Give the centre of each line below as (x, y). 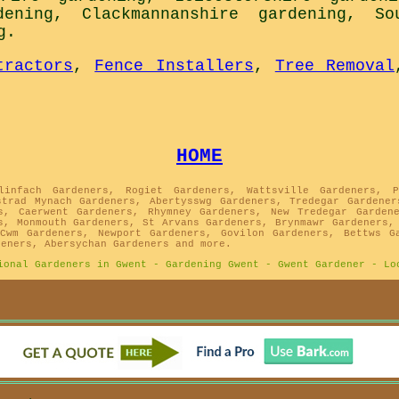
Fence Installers (174, 66)
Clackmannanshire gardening (214, 15)
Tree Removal (334, 66)
